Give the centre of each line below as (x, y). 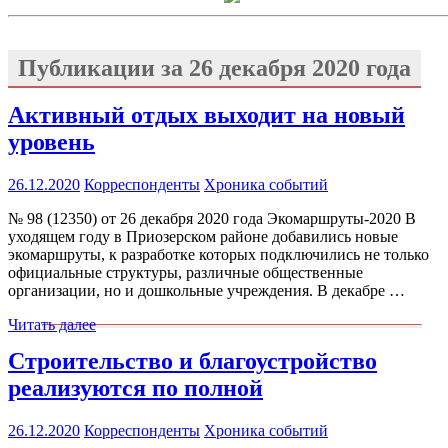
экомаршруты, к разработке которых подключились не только (218, 254)
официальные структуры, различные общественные (185, 272)
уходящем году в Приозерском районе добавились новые (203, 236)
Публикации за (103, 67)
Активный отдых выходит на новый (206, 114)
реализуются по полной (135, 387)
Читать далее (52, 324)
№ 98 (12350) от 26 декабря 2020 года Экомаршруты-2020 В (212, 218)
